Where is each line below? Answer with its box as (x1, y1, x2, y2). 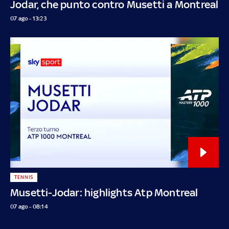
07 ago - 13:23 (10, 14, 47, 22)
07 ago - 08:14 (10, 202, 48, 210)
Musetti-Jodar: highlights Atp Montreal (10, 186, 198, 199)
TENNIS (14, 174, 33, 180)
